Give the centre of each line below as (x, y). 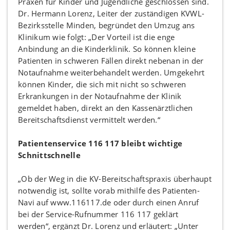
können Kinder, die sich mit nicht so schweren (102, 84)
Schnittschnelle (49, 155)
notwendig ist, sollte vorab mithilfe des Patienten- (109, 190)
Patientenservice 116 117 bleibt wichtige (100, 143)
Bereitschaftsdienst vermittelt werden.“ (89, 120)
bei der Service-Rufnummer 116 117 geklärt (98, 214)
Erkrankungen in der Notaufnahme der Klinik (100, 96)
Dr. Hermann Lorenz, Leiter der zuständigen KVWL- (111, 13)
